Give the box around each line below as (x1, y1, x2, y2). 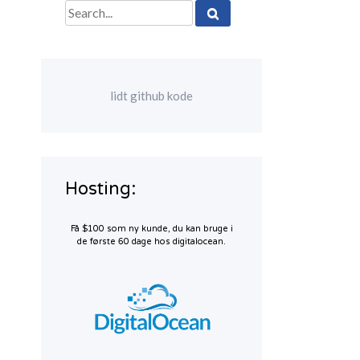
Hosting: (65, 178, 136, 200)
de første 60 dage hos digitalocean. (77, 236, 226, 247)
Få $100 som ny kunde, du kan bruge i (70, 223, 233, 235)
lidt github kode (110, 88, 193, 103)
